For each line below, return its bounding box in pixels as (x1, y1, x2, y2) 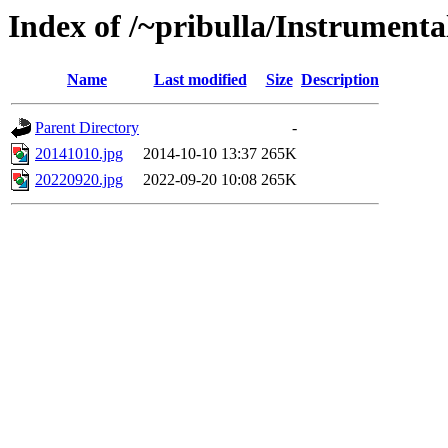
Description (301, 71, 379, 89)
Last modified (153, 71, 247, 89)
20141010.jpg (35, 145, 123, 163)
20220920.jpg (35, 171, 123, 189)
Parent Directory (35, 119, 139, 137)
